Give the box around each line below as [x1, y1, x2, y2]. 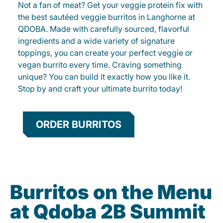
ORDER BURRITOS [36, 118, 121, 131]
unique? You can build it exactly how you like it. [18, 72, 190, 82]
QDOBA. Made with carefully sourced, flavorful [18, 24, 189, 34]
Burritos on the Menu [10, 180, 212, 204]
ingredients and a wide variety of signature [18, 36, 175, 46]
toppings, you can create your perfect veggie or [18, 48, 193, 58]
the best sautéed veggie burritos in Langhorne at [18, 12, 195, 22]
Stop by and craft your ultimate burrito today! [18, 84, 182, 94]
